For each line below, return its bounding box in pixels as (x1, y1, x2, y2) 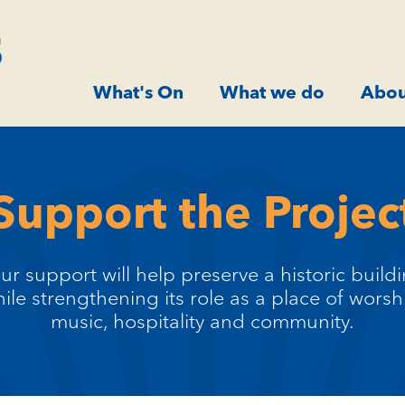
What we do (220, 81, 325, 103)
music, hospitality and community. (51, 308, 354, 334)
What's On (93, 81, 184, 103)
